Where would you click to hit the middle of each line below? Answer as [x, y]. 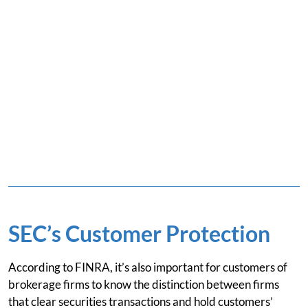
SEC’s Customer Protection [139, 233]
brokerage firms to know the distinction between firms [144, 284]
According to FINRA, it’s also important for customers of [148, 267]
